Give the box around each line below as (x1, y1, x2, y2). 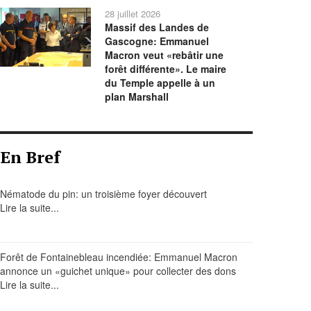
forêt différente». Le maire (105, 62, 227, 76)
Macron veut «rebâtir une (105, 48, 224, 62)
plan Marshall (105, 90, 169, 103)
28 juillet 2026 (105, 7, 161, 20)
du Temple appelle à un (105, 76, 216, 90)
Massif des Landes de (105, 20, 210, 34)
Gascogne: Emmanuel (105, 34, 210, 48)
